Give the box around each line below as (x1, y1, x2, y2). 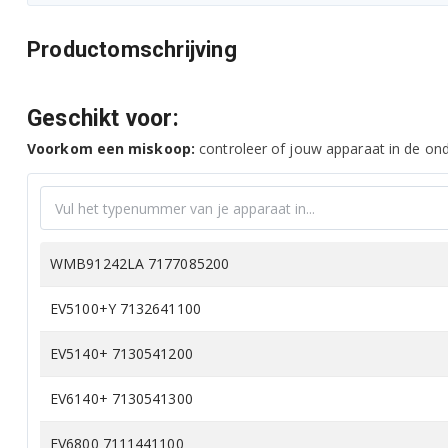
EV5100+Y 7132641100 (50, 299, 201, 318)
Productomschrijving (27, 37, 237, 62)
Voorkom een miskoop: (27, 139, 195, 158)
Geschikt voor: (27, 105, 179, 132)
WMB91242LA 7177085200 (50, 254, 230, 273)
